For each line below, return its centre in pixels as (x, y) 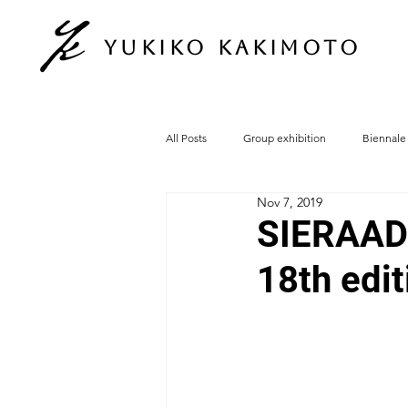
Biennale (384, 138)
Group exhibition (285, 138)
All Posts (186, 138)
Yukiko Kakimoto (233, 48)
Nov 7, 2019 (290, 202)
